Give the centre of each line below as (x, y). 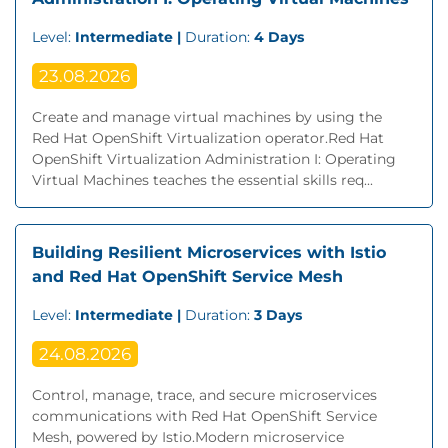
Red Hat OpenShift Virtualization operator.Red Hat (208, 138)
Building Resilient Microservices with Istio (209, 252)
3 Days (278, 315)
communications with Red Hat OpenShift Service (204, 416)
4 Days (279, 37)
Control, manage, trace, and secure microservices (204, 395)
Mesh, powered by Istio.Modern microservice (188, 437)
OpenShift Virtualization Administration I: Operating (214, 159)
